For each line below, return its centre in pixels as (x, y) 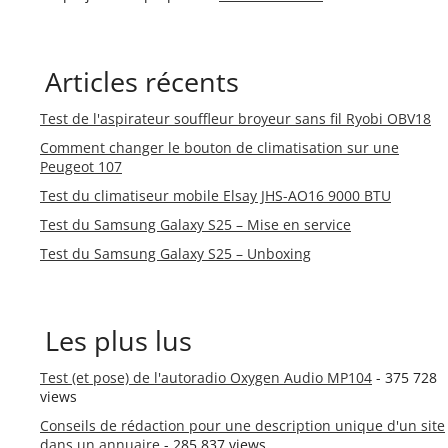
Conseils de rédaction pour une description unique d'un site (242, 425)
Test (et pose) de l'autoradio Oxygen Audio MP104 (206, 377)
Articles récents (142, 82)
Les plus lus (118, 341)
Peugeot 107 (81, 166)
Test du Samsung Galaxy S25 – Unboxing (175, 253)
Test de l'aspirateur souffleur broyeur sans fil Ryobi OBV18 (235, 118)
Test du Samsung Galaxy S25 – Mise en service (195, 224)
